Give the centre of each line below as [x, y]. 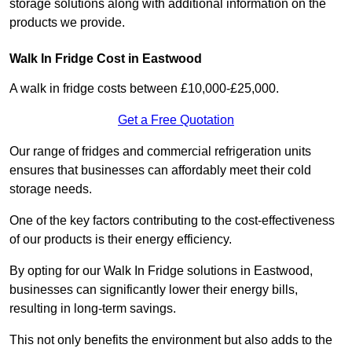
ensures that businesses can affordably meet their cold [160, 170]
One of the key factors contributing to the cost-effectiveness [172, 221]
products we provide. [67, 23]
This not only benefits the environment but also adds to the [171, 340]
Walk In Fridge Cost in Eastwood [106, 59]
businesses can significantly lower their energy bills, [154, 290]
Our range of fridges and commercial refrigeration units [160, 152]
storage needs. [51, 189]
